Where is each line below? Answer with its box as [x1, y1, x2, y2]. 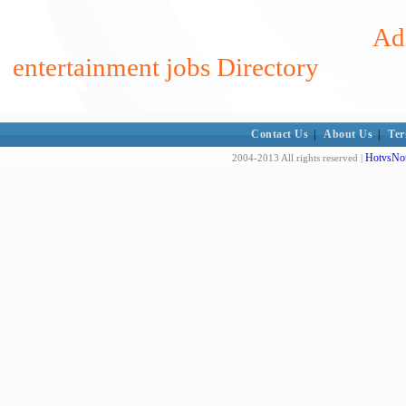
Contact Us [251, 128, 309, 140]
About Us [324, 128, 373, 140]
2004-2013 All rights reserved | [232, 152, 365, 163]
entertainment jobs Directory [13, 53, 319, 82]
